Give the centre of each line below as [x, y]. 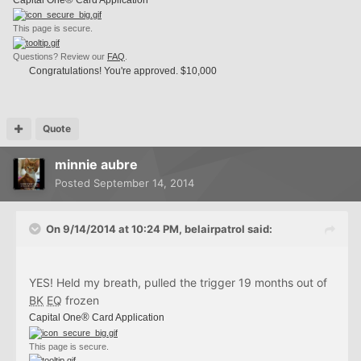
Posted [74, 183]
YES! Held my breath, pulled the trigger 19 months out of [178, 283]
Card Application [127, 318]
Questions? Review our [60, 57]
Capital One [55, 318]
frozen [81, 301]
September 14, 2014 [144, 183]
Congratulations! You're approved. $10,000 [123, 71]
